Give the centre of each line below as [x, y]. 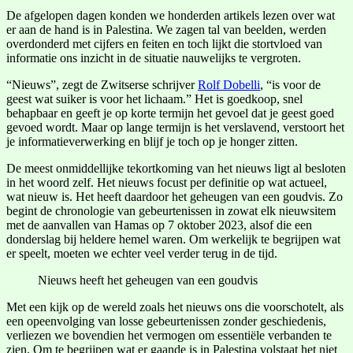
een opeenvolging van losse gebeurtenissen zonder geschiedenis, [166, 321]
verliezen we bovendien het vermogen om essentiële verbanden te [169, 335]
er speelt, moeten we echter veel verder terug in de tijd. [143, 253]
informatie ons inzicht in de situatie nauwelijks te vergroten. [154, 58]
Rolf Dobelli [229, 84]
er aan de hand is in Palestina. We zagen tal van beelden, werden [166, 29]
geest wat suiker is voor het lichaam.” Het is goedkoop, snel [154, 98]
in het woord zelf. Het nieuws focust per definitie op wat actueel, [167, 182]
